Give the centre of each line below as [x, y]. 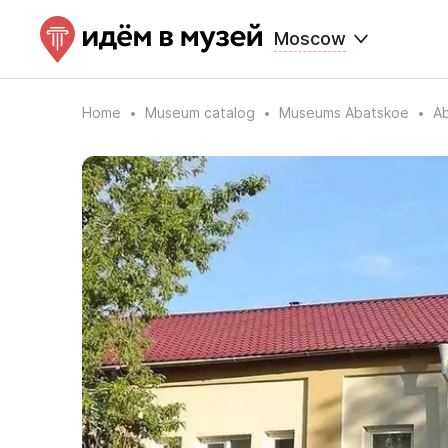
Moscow [310, 38]
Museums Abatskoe [344, 112]
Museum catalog [200, 112]
